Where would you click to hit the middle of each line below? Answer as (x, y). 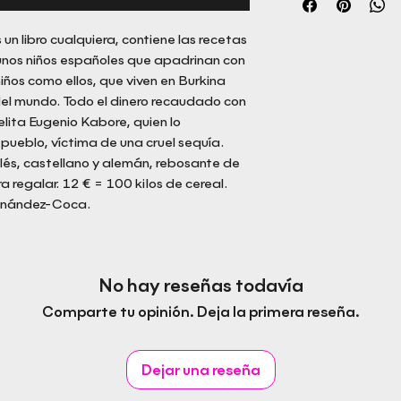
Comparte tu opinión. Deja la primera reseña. (200, 312)
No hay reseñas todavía (200, 286)
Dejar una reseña (200, 370)
